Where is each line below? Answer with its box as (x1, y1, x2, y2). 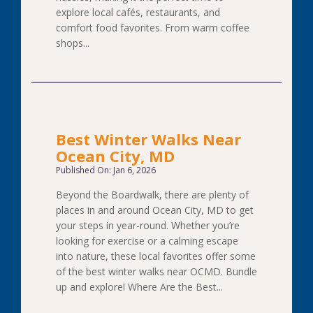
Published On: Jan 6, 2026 (56, 164, 156, 176)
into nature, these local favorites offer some (56, 249, 256, 263)
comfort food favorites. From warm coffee (56, 21, 249, 34)
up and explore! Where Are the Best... (56, 280, 223, 293)
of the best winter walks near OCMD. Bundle (56, 265, 257, 278)
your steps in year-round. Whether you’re (56, 219, 240, 232)
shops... (56, 36, 89, 50)
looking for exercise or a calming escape (56, 234, 238, 247)
